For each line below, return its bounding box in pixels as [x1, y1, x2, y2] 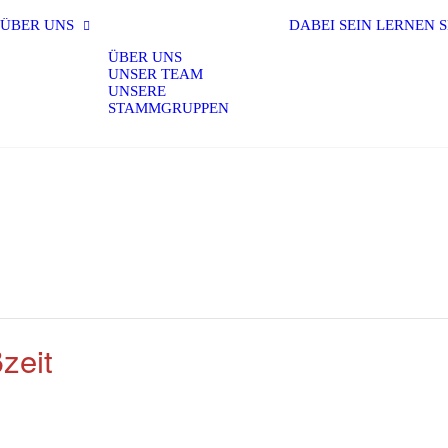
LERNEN [376, 17, 435, 33]
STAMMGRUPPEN [108, 99, 229, 116]
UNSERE [108, 82, 166, 99]
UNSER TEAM [108, 65, 203, 82]
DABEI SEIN [289, 17, 372, 33]
